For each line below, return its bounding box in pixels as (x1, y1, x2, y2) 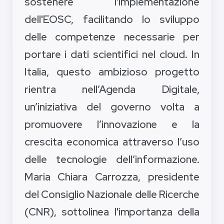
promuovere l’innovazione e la (24, 117, 199, 131)
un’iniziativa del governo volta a (24, 100, 199, 114)
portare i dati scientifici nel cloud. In (24, 47, 199, 61)
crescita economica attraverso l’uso (24, 135, 199, 149)
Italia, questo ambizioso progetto (24, 65, 199, 79)
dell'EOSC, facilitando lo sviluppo (24, 12, 199, 26)
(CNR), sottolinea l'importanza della (24, 205, 199, 219)
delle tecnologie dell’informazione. (24, 152, 199, 166)
